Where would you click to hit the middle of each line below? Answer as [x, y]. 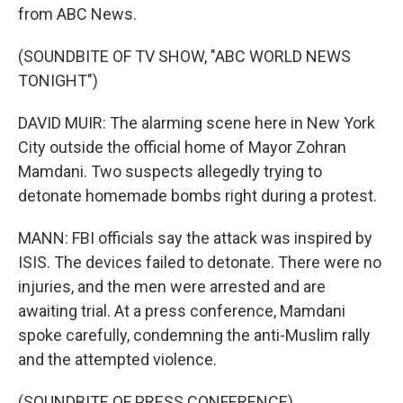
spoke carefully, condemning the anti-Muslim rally [194, 335]
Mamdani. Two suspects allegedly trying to [170, 171]
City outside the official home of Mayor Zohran [182, 147]
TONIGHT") [58, 81]
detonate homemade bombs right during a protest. [197, 196]
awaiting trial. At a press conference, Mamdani [182, 311]
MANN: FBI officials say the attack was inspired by [195, 238]
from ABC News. [77, 14]
